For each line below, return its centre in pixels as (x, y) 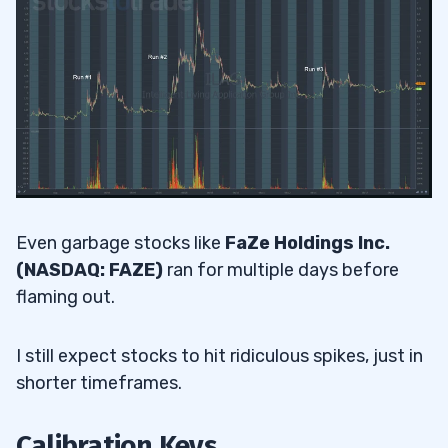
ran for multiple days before (281, 269)
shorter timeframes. (99, 382)
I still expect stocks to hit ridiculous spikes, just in (219, 355)
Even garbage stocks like (120, 242)
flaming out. (65, 296)
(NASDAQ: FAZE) (89, 269)
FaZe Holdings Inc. (307, 242)
